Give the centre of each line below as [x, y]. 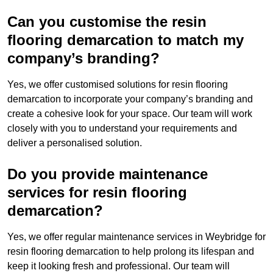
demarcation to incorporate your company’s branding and [130, 99]
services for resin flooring [97, 193]
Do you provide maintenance [108, 174]
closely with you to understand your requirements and [122, 129]
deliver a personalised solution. [75, 143]
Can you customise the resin [107, 22]
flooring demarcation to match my [126, 40]
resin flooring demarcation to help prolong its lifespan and [131, 252]
